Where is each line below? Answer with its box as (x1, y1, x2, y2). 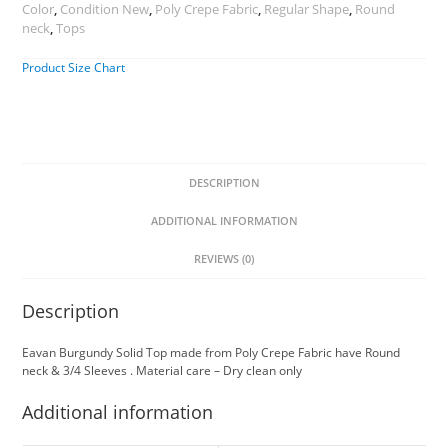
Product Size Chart (22, 58, 126, 76)
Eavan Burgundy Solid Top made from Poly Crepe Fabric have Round (22, 343, 401, 361)
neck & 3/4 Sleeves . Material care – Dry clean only (22, 361, 303, 379)
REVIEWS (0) (194, 250, 254, 266)
